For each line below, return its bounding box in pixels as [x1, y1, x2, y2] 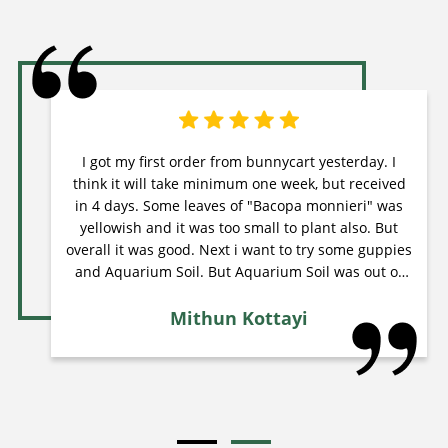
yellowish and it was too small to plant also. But [80, 218, 399, 238]
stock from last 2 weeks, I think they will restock [81, 284, 398, 304]
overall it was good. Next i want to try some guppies [66, 240, 413, 260]
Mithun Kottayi [170, 306, 309, 331]
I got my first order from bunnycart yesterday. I [82, 152, 393, 172]
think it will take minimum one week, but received [72, 174, 406, 194]
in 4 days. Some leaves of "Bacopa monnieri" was [75, 196, 404, 216]
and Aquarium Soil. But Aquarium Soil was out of [75, 262, 404, 282]
